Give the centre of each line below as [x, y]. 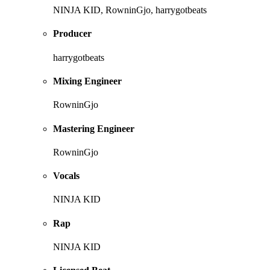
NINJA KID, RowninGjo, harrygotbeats [130, 10]
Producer [72, 34]
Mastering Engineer [94, 128]
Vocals [66, 176]
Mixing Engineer [87, 81]
